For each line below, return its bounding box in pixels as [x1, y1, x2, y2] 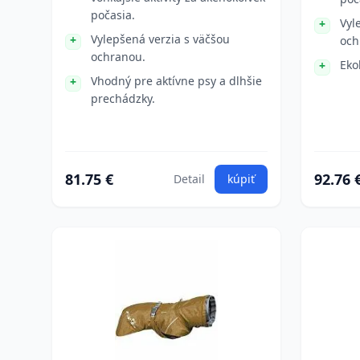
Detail [174, 171, 205, 186]
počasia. [91, 7, 135, 22]
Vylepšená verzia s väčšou [91, 31, 230, 47]
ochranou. [91, 49, 145, 64]
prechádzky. [91, 91, 155, 106]
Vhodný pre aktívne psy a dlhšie [91, 73, 262, 88]
